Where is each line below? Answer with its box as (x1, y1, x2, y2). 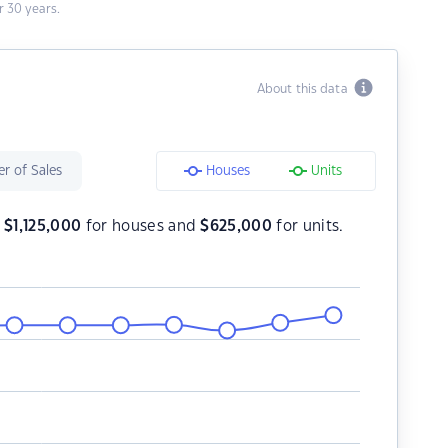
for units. (272, 219, 344, 234)
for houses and (81, 219, 201, 234)
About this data (256, 83, 354, 95)
